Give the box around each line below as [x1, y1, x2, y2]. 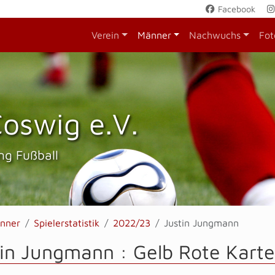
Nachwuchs [189, 29, 241, 41]
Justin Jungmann [164, 217, 239, 228]
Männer [137, 29, 171, 41]
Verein [91, 29, 119, 41]
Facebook [215, 4, 256, 14]
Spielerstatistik [34, 217, 99, 228]
